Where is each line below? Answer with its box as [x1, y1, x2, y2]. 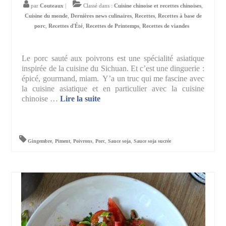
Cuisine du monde [24, 13, 68, 19]
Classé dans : [82, 3, 114, 9]
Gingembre [28, 138, 52, 144]
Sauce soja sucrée [134, 138, 172, 144]
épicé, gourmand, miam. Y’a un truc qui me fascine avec [22, 74, 204, 83]
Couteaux [40, 3, 64, 9]
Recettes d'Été [48, 23, 83, 29]
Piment [55, 138, 71, 144]
